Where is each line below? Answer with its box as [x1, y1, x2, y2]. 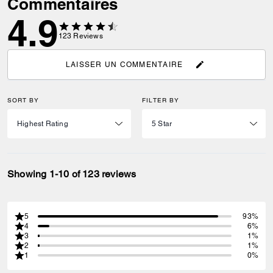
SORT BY [7, 96, 39, 104]
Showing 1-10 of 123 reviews [7, 168, 136, 180]
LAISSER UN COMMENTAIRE [65, 60, 183, 69]
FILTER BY [142, 96, 179, 104]
